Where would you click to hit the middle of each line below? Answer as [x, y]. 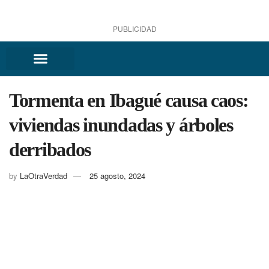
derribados [50, 149]
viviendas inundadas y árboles [121, 125]
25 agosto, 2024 [117, 176]
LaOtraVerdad [44, 176]
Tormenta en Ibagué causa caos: [129, 100]
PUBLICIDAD [134, 29]
